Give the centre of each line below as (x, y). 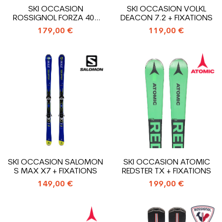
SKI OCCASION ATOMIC (166, 163)
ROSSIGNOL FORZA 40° (55, 18)
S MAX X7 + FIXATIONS (55, 171)
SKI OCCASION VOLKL (166, 9)
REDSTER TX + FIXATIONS (166, 171)
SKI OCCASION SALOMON (55, 163)
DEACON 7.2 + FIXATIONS (166, 18)
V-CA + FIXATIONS (55, 27)
